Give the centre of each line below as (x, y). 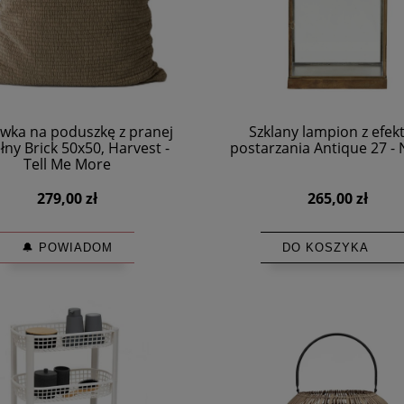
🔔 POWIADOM (67, 248)
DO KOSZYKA (325, 248)
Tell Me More (67, 165)
